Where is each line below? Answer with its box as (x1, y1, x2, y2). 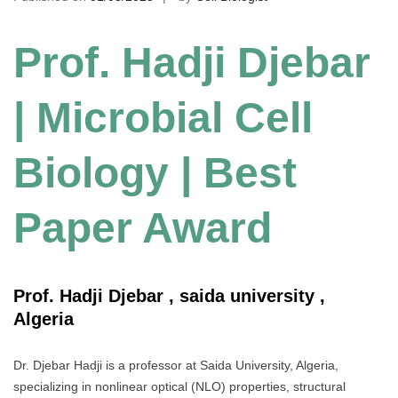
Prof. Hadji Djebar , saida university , (13, 285, 330, 306)
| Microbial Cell (13, 93, 313, 141)
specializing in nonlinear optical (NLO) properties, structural (13, 378, 346, 394)
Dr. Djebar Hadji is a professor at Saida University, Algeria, (13, 357, 338, 372)
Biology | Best (13, 148, 297, 196)
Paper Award (13, 203, 272, 251)
